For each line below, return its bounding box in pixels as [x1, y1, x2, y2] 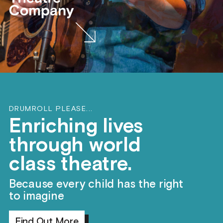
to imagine [8, 189, 64, 204]
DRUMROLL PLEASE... [8, 104, 93, 113]
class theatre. [8, 151, 132, 177]
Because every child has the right [8, 177, 183, 192]
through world [8, 132, 141, 158]
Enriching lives [8, 113, 143, 139]
